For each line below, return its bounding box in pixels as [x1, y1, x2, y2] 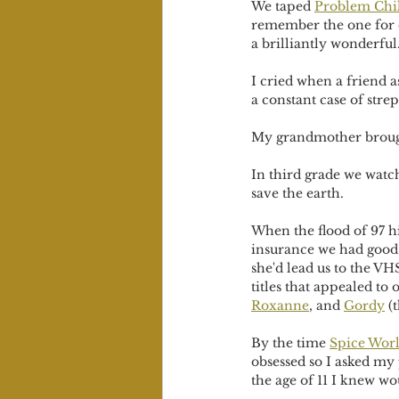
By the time [251, 335, 330, 351]
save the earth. [251, 185, 347, 201]
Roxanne [251, 297, 309, 313]
